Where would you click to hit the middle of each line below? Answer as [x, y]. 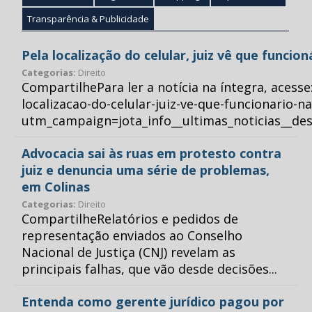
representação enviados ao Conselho [132, 235]
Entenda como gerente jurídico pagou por [153, 302]
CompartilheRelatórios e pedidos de [130, 219]
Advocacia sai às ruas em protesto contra [151, 153]
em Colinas [56, 187]
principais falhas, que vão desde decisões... [149, 269]
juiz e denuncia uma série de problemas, [146, 170]
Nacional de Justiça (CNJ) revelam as [128, 252]
